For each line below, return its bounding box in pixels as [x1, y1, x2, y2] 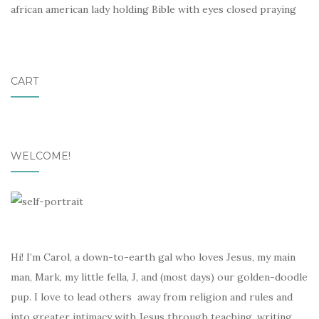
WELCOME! [11, 150, 70, 162]
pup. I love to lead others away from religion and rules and [11, 290, 293, 303]
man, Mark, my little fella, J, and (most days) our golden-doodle [11, 270, 308, 283]
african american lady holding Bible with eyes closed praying [11, 3, 296, 16]
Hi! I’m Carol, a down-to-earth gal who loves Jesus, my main [11, 250, 296, 263]
